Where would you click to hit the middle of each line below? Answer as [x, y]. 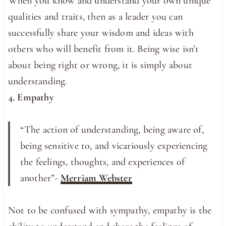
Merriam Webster [96, 178]
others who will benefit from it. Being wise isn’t [103, 49]
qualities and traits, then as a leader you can [95, 16]
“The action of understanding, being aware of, [112, 129]
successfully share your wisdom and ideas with [101, 33]
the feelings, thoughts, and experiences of [102, 162]
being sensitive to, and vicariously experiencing [114, 146]
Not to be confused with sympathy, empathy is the [110, 210]
